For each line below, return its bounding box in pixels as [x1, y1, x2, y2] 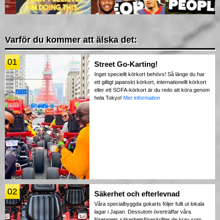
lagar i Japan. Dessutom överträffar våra [94, 209, 191, 215]
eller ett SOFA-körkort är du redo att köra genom [94, 87, 210, 93]
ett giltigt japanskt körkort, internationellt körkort [94, 79, 206, 85]
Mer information [123, 95, 160, 101]
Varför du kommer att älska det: [5, 35, 137, 45]
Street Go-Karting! [94, 60, 158, 69]
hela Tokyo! [94, 95, 123, 101]
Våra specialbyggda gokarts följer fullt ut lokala [94, 201, 204, 207]
